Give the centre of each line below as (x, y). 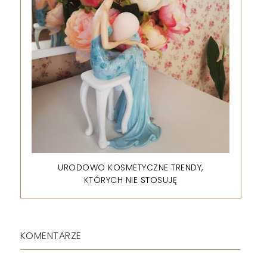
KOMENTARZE (51, 235)
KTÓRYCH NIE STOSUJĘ (131, 180)
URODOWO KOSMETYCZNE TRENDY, (131, 168)
